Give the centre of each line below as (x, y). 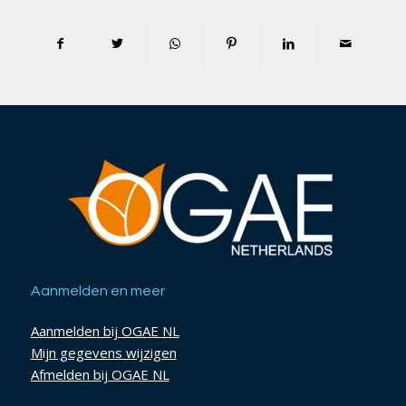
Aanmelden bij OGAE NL (105, 330)
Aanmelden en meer (97, 290)
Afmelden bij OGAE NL (100, 374)
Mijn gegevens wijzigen (103, 352)
